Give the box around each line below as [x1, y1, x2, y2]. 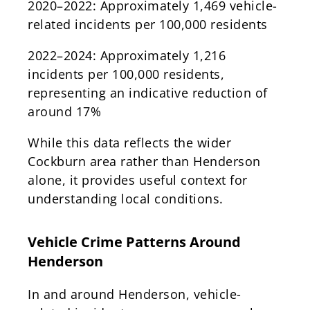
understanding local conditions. [28, 190, 224, 207]
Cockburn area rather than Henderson [28, 152, 261, 170]
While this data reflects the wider [28, 134, 231, 151]
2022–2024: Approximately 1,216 [28, 46, 226, 64]
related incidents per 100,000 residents [28, 15, 268, 33]
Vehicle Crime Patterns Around [28, 232, 241, 251]
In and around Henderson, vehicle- [28, 285, 241, 302]
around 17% [28, 102, 101, 120]
